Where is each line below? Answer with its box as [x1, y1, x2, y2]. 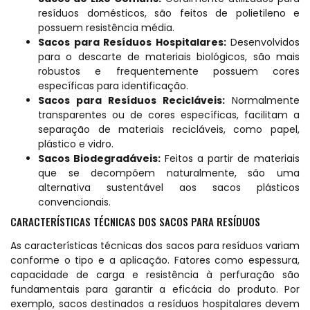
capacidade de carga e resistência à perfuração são [10, 267, 300, 282]
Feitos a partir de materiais [161, 151, 300, 165]
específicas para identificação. [38, 78, 188, 93]
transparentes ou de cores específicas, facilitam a [38, 107, 300, 122]
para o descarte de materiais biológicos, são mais [38, 49, 300, 64]
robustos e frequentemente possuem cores [38, 64, 300, 78]
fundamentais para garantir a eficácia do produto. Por [10, 282, 300, 296]
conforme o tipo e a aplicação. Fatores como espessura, [10, 253, 300, 267]
